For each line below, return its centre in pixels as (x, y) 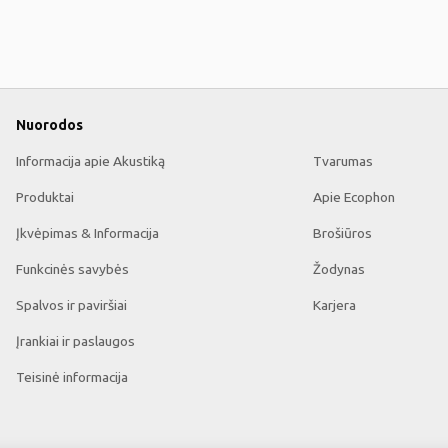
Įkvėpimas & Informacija (87, 233)
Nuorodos (49, 125)
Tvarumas (342, 161)
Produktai (45, 197)
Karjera (334, 305)
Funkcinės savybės (72, 269)
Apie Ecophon (353, 197)
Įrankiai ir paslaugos (75, 341)
